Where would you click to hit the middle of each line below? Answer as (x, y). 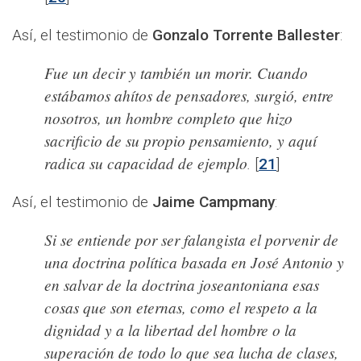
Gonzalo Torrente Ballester (246, 35)
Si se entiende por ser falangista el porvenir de (191, 239)
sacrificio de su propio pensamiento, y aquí (180, 140)
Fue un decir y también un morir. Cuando (176, 72)
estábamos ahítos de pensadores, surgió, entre (189, 95)
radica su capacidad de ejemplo (146, 162)
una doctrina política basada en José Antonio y (194, 261)
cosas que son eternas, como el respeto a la (181, 307)
